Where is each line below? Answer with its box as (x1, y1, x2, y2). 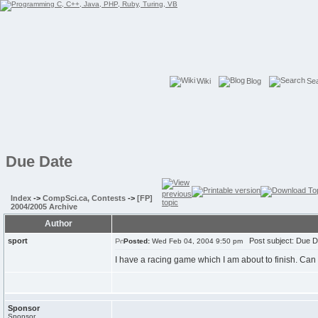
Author (44, 219, 72, 229)
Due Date (6, 153, 72, 170)
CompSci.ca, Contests (43, 194, 126, 202)
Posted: (124, 237, 150, 245)
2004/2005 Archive (11, 202, 77, 211)
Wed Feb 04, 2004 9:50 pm (150, 237, 243, 245)
